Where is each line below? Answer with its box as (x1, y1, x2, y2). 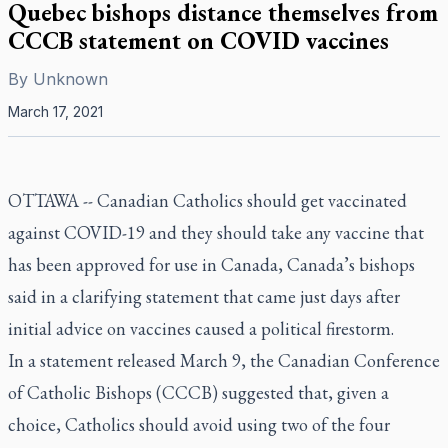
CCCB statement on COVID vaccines (8, 25, 389, 56)
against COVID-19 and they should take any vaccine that (8, 221, 424, 244)
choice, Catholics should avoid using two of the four (8, 413, 390, 436)
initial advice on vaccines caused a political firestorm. (8, 317, 394, 340)
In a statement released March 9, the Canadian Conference (8, 349, 440, 372)
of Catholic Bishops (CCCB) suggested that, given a (8, 381, 389, 404)
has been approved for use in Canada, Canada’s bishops (8, 253, 415, 276)
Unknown (33, 69, 108, 89)
